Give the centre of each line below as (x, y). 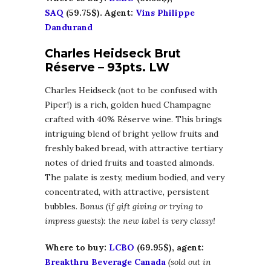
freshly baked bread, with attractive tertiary (134, 149)
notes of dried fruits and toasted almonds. (129, 163)
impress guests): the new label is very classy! (130, 221)
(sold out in (190, 262)
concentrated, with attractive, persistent (127, 192)
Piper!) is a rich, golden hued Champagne (128, 105)
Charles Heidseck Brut (113, 54)
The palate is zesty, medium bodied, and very (135, 178)
